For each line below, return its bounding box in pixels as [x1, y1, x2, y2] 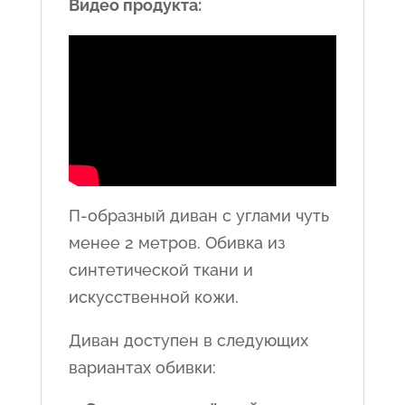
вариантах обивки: [68, 357, 216, 377]
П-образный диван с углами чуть [68, 205, 329, 225]
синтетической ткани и [68, 259, 253, 279]
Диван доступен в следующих [68, 330, 308, 350]
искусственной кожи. [68, 287, 239, 306]
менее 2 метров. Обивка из [68, 232, 285, 252]
